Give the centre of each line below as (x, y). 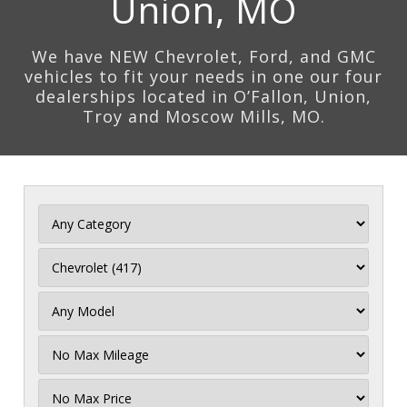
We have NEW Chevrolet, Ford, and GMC (203, 56)
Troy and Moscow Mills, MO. (203, 116)
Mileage (65, 362)
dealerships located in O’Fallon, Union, (203, 96)
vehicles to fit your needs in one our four (203, 76)
